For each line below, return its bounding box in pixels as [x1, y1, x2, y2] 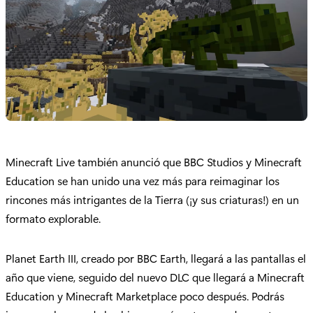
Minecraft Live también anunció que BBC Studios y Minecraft [6, 154, 302, 170]
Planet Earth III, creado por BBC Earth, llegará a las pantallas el [6, 251, 306, 266]
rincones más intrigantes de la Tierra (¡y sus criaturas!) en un [6, 192, 299, 208]
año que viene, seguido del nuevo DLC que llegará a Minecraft [6, 270, 305, 285]
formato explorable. [6, 211, 103, 226]
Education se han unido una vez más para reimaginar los [6, 173, 279, 189]
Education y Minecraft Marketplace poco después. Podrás [6, 289, 284, 304]
